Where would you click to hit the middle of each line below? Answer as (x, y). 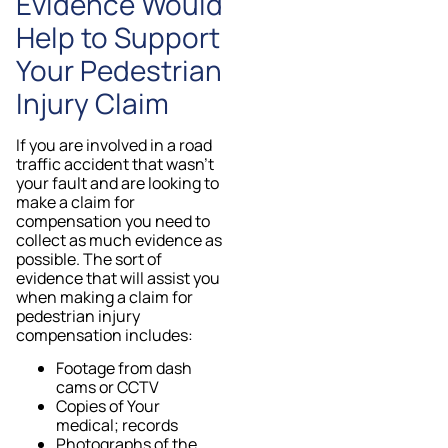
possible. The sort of (89, 258)
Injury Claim (95, 102)
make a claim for (75, 201)
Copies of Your (108, 406)
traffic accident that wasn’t (115, 163)
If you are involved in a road (114, 144)
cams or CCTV (109, 387)
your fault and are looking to (117, 182)
